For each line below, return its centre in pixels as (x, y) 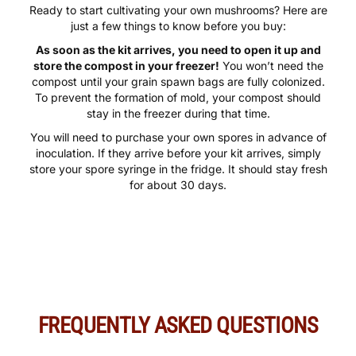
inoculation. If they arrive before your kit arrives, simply (178, 153)
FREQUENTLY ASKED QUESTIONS (178, 326)
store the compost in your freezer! (126, 66)
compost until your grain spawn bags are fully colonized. (178, 82)
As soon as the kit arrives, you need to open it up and (178, 50)
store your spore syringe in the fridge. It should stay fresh (178, 169)
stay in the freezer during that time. (178, 114)
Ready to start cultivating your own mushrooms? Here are (178, 10)
